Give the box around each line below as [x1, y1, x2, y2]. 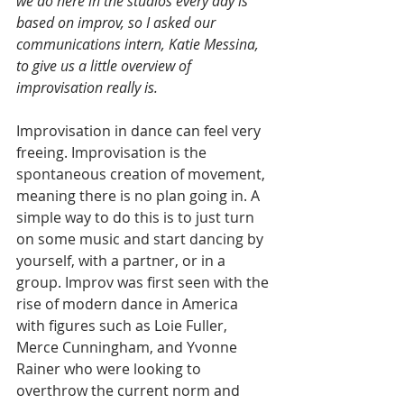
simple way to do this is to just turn [16, 207, 258, 227]
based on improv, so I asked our [16, 13, 219, 32]
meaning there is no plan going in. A [16, 186, 263, 206]
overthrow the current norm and [16, 381, 243, 400]
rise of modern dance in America [16, 294, 242, 314]
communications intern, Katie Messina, [16, 34, 262, 54]
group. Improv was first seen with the [16, 272, 272, 292]
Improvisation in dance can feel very [16, 121, 264, 141]
